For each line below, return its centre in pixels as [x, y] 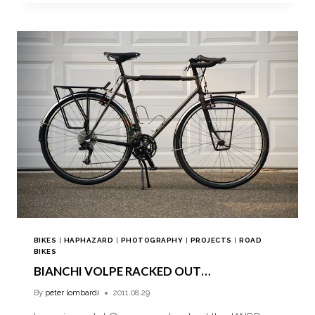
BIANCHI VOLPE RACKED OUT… [122, 271]
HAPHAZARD [89, 240]
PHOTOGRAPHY [152, 240]
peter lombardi [72, 293]
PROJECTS [211, 240]
